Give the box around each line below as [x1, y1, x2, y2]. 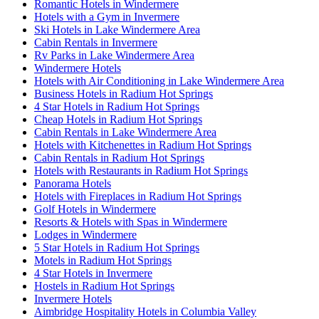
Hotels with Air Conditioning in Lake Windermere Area [34, 74, 284, 87]
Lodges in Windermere [34, 228, 137, 241]
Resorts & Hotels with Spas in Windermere [34, 215, 227, 228]
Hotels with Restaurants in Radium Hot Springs [34, 164, 248, 177]
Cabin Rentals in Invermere [34, 36, 157, 48]
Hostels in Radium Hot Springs [34, 279, 174, 292]
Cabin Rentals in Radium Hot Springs [34, 151, 204, 164]
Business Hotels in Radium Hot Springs [34, 87, 213, 100]
